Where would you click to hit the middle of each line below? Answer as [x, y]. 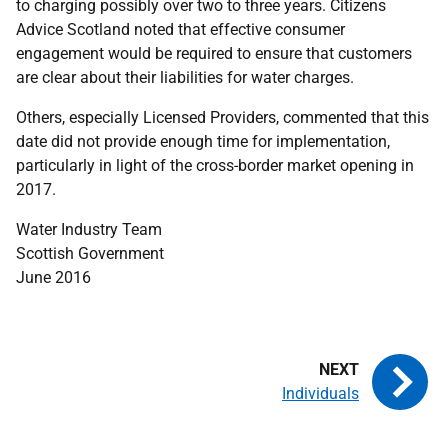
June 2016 [53, 277]
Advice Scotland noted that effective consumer [180, 29]
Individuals [320, 393]
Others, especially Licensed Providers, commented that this [222, 117]
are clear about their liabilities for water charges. [185, 77]
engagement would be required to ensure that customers [214, 53]
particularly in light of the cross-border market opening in [215, 165]
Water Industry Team [89, 229]
